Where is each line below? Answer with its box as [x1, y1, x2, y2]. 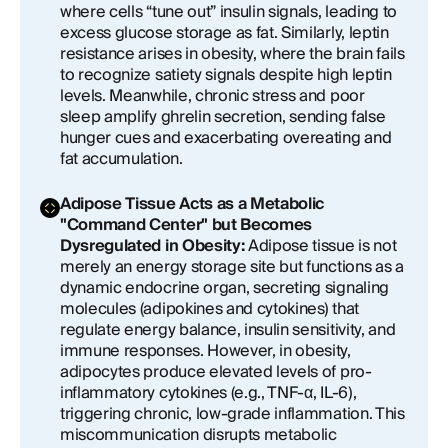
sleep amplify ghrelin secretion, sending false [60, 103, 386, 131]
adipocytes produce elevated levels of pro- [60, 358, 372, 386]
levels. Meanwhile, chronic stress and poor [60, 82, 365, 110]
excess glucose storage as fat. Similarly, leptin [60, 19, 389, 47]
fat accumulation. [60, 145, 183, 173]
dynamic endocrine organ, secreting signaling [60, 274, 389, 302]
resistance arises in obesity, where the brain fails [60, 40, 405, 68]
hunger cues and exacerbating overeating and [60, 124, 392, 152]
